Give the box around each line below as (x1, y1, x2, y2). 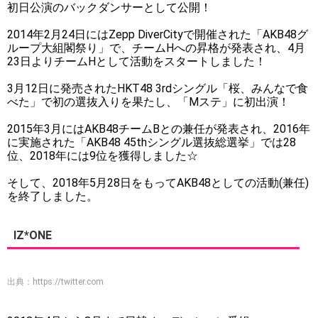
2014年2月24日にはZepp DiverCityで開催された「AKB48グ (7, 28, 308, 41)
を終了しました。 (7, 190, 98, 203)
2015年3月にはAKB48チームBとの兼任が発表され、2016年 (7, 122, 310, 136)
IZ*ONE (13, 229, 52, 242)
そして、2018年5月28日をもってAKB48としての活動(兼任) (7, 176, 309, 190)
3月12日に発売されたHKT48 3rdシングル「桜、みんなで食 (7, 82, 308, 95)
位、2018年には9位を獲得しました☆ (7, 149, 198, 163)
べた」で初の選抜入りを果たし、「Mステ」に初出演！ (7, 95, 290, 109)
